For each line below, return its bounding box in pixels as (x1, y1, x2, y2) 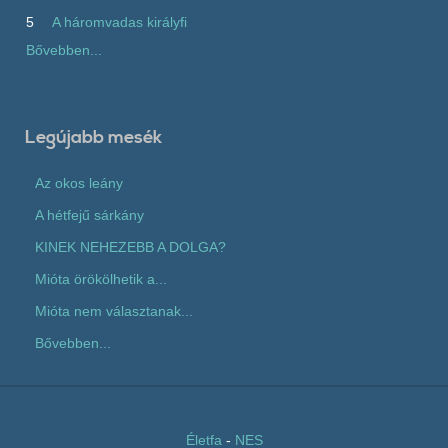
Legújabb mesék (25, 126, 162, 149)
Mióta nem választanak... (35, 302, 193, 319)
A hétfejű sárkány (35, 206, 144, 223)
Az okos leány (35, 174, 123, 191)
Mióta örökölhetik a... (35, 270, 167, 287)
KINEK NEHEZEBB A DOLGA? (35, 238, 226, 255)
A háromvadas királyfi (52, 13, 187, 30)
